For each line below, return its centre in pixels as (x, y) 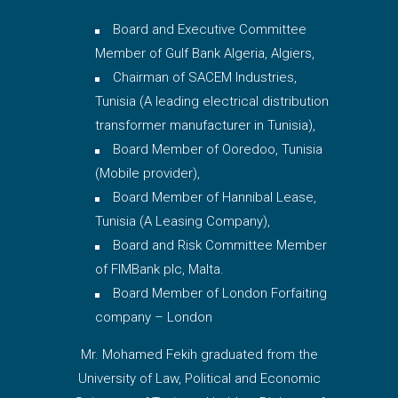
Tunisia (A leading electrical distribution (212, 101)
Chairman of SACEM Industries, (205, 77)
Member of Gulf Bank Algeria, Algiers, (205, 53)
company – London (154, 317)
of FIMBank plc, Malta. (160, 269)
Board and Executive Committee (210, 29)
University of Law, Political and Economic (199, 378)
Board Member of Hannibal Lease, (215, 197)
